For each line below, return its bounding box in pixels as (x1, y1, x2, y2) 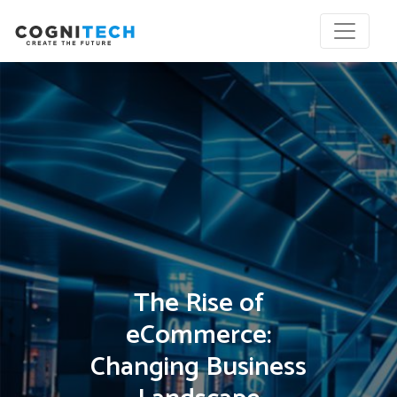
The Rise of (133, 282, 264, 325)
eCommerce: (126, 314, 271, 357)
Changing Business (90, 346, 307, 389)
